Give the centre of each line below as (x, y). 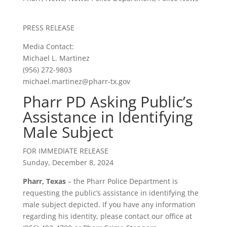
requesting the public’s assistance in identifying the (110, 193)
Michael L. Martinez (56, 58)
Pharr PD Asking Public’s (107, 102)
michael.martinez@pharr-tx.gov (76, 82)
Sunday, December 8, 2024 (68, 163)
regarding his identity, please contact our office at (107, 216)
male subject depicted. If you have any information (109, 205)
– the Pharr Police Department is (122, 181)
